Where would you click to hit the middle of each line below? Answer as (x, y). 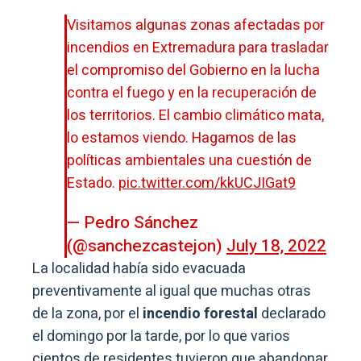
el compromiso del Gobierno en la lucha (193, 71)
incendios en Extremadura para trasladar (198, 48)
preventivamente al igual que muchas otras (172, 292)
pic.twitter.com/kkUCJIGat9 (207, 184)
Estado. (93, 184)
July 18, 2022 (276, 247)
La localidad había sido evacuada (139, 269)
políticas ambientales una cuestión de (189, 161)
